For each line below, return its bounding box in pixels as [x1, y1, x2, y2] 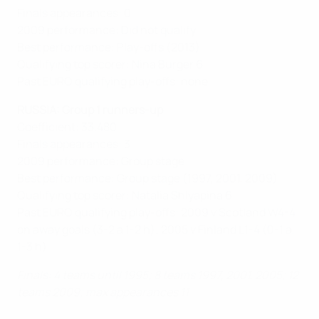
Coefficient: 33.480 [17, 118, 117, 135]
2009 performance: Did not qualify [17, 21, 196, 38]
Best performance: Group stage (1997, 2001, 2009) [17, 169, 278, 186]
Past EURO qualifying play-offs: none [17, 73, 208, 89]
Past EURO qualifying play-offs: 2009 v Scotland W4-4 [17, 204, 296, 220]
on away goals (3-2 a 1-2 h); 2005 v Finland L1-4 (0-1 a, [17, 221, 295, 237]
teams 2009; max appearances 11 [17, 283, 189, 300]
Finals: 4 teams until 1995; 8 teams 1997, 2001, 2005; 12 [17, 266, 298, 283]
